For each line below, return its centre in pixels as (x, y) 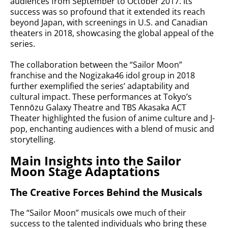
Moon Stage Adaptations (85, 171)
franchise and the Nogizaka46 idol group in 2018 (103, 75)
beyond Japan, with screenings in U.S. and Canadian (109, 22)
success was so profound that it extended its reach (108, 12)
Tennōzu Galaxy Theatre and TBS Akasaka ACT (98, 107)
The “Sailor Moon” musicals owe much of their (98, 213)
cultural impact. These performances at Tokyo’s (101, 97)
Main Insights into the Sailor (96, 161)
